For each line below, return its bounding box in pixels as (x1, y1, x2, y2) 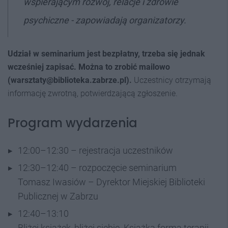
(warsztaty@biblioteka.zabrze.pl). (8, 75, 134, 85)
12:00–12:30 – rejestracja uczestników (18, 145, 173, 156)
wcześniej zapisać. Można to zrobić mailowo (8, 62, 170, 72)
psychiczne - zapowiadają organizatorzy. (23, 14, 186, 25)
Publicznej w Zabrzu (18, 190, 98, 202)
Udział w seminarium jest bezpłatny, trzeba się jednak (8, 48, 205, 59)
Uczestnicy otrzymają (134, 75, 211, 85)
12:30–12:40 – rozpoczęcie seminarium (18, 162, 177, 173)
